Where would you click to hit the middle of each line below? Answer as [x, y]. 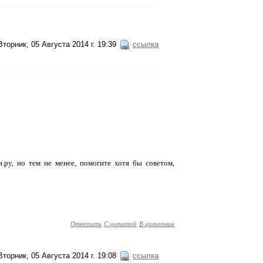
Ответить [86, 223]
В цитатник [157, 223]
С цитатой [120, 223]
